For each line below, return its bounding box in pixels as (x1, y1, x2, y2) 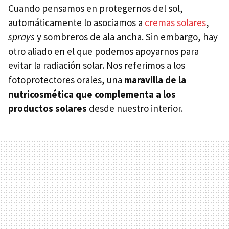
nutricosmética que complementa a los (8, 88, 176, 101)
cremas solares (145, 16, 206, 29)
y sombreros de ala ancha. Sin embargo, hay (37, 31, 218, 43)
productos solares (8, 102, 87, 115)
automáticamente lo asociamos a (8, 16, 145, 29)
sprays (8, 31, 37, 43)
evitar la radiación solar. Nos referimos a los (8, 59, 185, 72)
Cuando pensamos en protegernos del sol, (8, 2, 183, 15)
